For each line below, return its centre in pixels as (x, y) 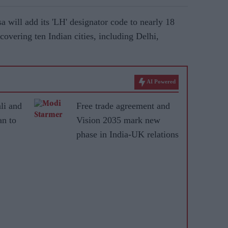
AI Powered (161, 82)
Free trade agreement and (123, 106)
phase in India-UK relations (127, 134)
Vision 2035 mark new (118, 120)
